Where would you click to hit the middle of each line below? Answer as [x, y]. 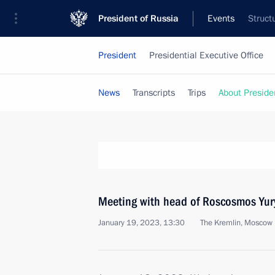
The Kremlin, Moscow [236, 223]
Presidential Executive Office [206, 55]
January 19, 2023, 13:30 [141, 223]
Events [221, 18]
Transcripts [154, 93]
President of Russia [138, 18]
